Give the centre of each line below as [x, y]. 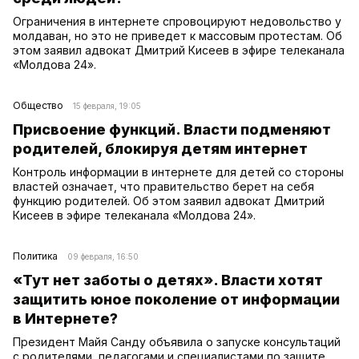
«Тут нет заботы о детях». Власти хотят [168, 280]
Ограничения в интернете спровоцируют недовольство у [177, 21]
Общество [38, 105]
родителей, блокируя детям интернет [160, 148]
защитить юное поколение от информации [176, 299]
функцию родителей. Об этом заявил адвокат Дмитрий [169, 200]
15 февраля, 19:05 [107, 105]
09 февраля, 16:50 [103, 256]
